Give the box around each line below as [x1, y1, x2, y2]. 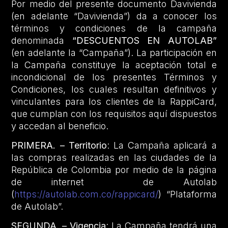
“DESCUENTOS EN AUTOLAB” [72, 35, 217, 46]
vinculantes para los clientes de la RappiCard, [11, 96, 217, 107]
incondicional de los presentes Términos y [11, 71, 217, 82]
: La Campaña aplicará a [106, 139, 217, 151]
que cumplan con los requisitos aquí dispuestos [11, 108, 217, 119]
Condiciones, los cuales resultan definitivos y [11, 83, 217, 95]
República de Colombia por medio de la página [11, 164, 217, 175]
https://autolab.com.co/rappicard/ [14, 188, 159, 199]
